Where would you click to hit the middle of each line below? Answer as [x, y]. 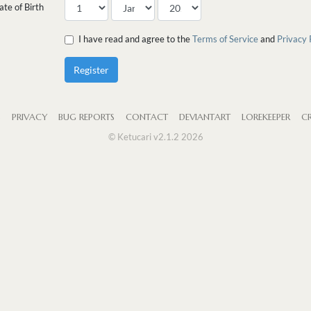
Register [91, 70]
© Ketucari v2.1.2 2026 [155, 137]
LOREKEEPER [266, 118]
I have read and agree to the [135, 39]
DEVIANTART [204, 118]
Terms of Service [225, 39]
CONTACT [146, 118]
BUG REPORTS [86, 118]
